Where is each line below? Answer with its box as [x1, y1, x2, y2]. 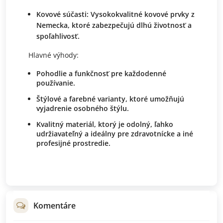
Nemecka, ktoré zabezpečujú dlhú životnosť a [36, 20, 192, 30]
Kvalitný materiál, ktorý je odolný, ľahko [36, 119, 173, 129]
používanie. [36, 78, 75, 88]
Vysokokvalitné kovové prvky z [89, 9, 195, 19]
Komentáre [33, 200, 76, 211]
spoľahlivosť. [36, 31, 80, 41]
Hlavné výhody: [28, 50, 79, 60]
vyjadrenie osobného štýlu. [36, 103, 129, 113]
